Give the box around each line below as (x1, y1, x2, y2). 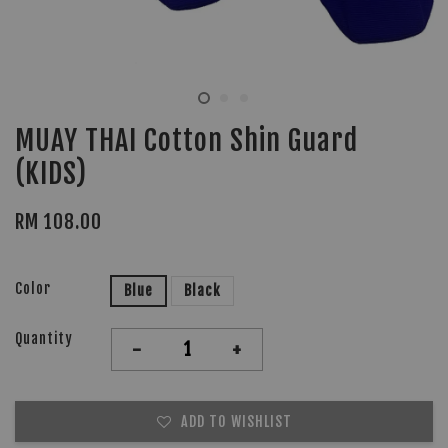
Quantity (15, 330, 73, 347)
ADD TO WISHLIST (180, 413, 292, 430)
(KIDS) (15, 156, 87, 191)
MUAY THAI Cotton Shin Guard (15, 123, 358, 158)
